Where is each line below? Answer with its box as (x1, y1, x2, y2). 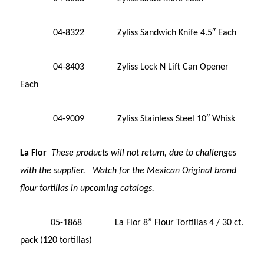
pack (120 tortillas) (20, 235, 93, 245)
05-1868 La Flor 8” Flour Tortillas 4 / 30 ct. (20, 217, 244, 227)
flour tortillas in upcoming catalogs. (20, 183, 155, 193)
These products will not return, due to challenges (49, 148, 237, 158)
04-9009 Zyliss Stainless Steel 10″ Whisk (20, 114, 236, 124)
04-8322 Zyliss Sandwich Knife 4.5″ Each (20, 28, 237, 38)
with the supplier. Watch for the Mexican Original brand (20, 166, 237, 176)
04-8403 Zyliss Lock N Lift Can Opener (20, 62, 229, 72)
